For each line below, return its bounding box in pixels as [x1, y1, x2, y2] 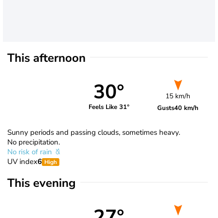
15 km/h [165, 91, 191, 101]
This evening [7, 175, 76, 191]
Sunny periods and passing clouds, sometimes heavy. [7, 127, 180, 137]
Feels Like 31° [88, 103, 129, 112]
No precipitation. [7, 137, 60, 147]
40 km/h [174, 103, 199, 112]
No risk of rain [7, 146, 54, 157]
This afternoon [7, 50, 86, 66]
